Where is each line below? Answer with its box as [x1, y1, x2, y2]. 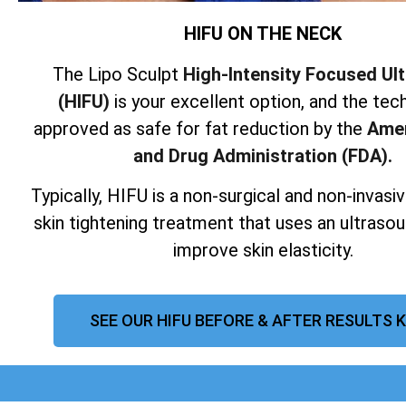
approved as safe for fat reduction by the [33, 117, 367, 140]
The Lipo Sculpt [52, 63, 183, 85]
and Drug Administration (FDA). [133, 144, 392, 167]
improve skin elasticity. [172, 239, 353, 262]
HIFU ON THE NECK [184, 23, 342, 45]
